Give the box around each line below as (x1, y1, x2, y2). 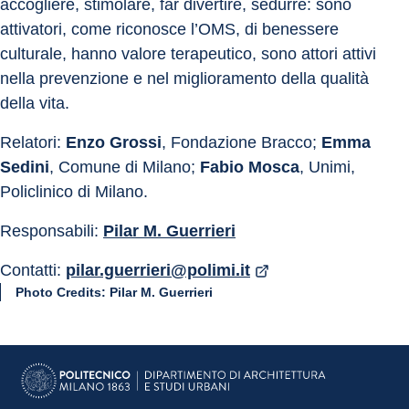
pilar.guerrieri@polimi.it (66, 261, 250, 280)
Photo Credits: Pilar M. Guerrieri (16, 285, 213, 300)
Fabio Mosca (200, 158, 299, 177)
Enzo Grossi (66, 133, 162, 152)
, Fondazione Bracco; (162, 133, 321, 152)
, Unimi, (299, 158, 360, 177)
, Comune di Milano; (49, 158, 200, 177)
